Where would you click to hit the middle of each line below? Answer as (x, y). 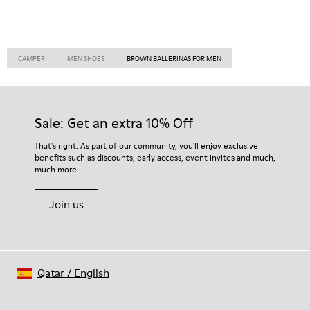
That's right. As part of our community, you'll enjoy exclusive (146, 146)
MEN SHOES (86, 58)
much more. (57, 169)
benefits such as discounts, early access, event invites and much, (155, 157)
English (92, 273)
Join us (66, 204)
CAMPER (31, 58)
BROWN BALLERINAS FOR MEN (174, 58)
